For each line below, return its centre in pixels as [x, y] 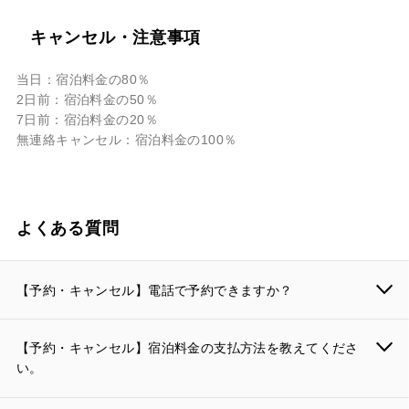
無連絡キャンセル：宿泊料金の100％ [126, 140]
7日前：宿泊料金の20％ [87, 120]
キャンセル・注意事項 [115, 37]
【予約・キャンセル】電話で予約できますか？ [154, 290]
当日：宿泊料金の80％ [83, 80]
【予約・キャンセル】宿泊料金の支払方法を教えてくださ [187, 348]
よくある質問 [68, 228]
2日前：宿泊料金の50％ [87, 100]
